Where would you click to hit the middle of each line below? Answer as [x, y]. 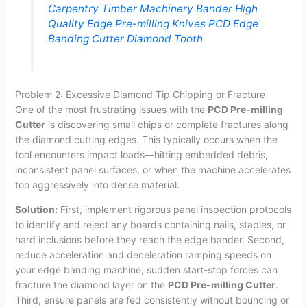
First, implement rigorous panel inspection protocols [174, 209]
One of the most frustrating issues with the [111, 109]
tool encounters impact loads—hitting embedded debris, [141, 154]
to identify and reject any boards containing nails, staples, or [150, 224]
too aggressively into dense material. [97, 184]
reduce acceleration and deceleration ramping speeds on [143, 254]
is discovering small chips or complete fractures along [167, 124]
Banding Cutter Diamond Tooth [125, 39]
